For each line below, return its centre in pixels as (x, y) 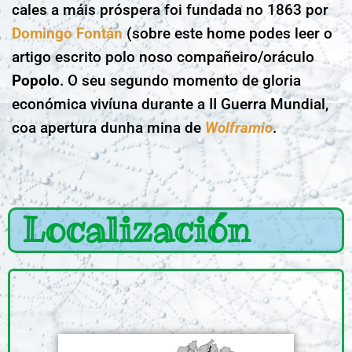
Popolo (36, 81)
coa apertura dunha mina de (108, 128)
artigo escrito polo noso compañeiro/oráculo (163, 57)
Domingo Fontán (67, 34)
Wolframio (239, 128)
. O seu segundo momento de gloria (180, 81)
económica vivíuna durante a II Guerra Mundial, (170, 104)
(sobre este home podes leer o (227, 34)
